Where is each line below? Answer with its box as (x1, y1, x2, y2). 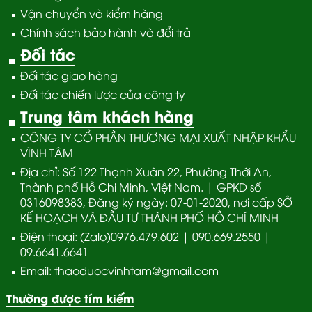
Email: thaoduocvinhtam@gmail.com (19, 262, 219, 278)
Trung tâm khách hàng (19, 104, 194, 127)
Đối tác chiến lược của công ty (19, 86, 185, 102)
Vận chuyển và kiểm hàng (19, 5, 163, 21)
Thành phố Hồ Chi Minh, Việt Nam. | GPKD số (19, 178, 261, 194)
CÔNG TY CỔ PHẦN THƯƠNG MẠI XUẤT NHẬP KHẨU (19, 129, 296, 145)
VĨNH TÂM (19, 144, 73, 160)
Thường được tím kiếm (6, 289, 134, 306)
